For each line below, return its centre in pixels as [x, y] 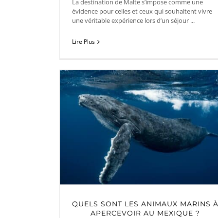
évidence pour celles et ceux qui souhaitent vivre [142, 11]
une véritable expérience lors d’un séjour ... [133, 20]
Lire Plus [83, 42]
